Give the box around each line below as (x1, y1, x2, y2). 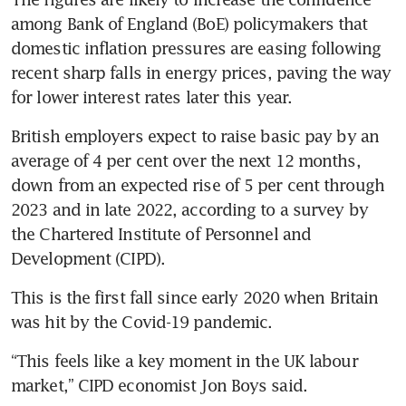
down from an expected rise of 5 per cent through (11, 175, 384, 196)
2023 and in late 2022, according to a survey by (11, 199, 368, 220)
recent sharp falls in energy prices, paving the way (11, 63, 391, 83)
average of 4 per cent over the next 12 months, (11, 150, 361, 171)
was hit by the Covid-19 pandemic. (11, 312, 273, 333)
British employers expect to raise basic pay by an (11, 126, 379, 147)
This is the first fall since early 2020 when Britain (11, 287, 379, 308)
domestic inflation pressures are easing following (11, 38, 381, 59)
